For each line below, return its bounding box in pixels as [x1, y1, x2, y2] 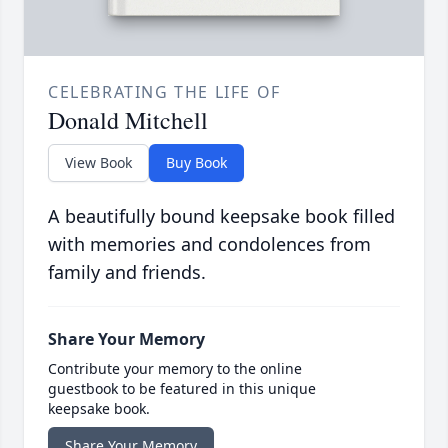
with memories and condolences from [48, 232, 371, 257]
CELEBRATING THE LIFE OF [48, 81, 281, 104]
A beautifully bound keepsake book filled [48, 204, 395, 229]
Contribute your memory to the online [48, 359, 302, 379]
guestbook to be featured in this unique [48, 379, 316, 399]
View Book [65, 153, 132, 173]
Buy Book [166, 153, 227, 173]
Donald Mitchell [48, 104, 208, 137]
